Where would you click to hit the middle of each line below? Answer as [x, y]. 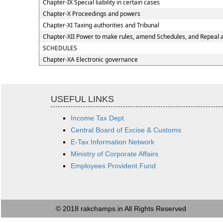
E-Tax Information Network [112, 142]
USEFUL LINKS [82, 99]
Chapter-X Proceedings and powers [91, 14]
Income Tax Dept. [98, 118]
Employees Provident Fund [113, 166]
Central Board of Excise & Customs [126, 130]
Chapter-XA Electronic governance [90, 59]
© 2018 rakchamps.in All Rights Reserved [121, 209]
